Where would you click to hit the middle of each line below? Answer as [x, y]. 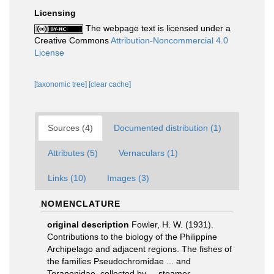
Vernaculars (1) [148, 153]
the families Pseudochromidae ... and [119, 261]
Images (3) [128, 178]
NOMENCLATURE [81, 204]
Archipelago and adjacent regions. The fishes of [139, 249]
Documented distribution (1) [168, 128]
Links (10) [67, 178]
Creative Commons [72, 40]
